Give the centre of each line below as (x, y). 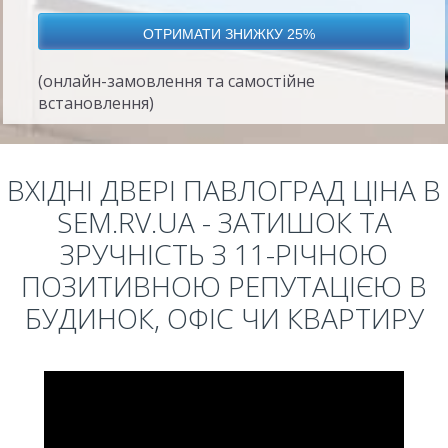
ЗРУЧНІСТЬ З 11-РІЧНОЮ (224, 254)
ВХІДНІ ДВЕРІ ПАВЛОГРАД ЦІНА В (224, 190)
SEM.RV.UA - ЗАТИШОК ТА (224, 222)
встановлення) (95, 103)
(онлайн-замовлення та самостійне (176, 81)
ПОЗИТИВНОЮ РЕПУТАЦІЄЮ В (224, 286)
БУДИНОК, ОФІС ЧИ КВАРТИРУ (224, 318)
